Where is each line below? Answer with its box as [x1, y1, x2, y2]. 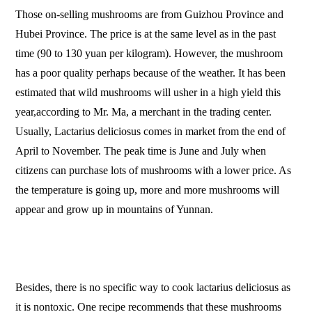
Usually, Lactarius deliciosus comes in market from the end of [15, 125, 286, 137]
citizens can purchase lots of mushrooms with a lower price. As [15, 164, 292, 176]
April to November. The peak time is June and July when [15, 144, 267, 157]
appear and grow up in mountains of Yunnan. [15, 203, 214, 215]
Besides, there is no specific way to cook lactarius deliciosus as [15, 281, 291, 293]
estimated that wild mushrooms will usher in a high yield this [15, 86, 281, 98]
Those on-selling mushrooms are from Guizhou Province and [15, 8, 284, 20]
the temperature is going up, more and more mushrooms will [15, 183, 280, 196]
